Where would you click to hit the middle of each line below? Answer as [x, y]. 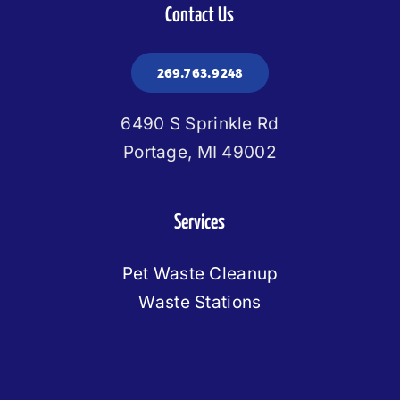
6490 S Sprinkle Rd [200, 124]
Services [200, 223]
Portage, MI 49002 [200, 153]
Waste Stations [200, 303]
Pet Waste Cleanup [200, 274]
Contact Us [200, 16]
